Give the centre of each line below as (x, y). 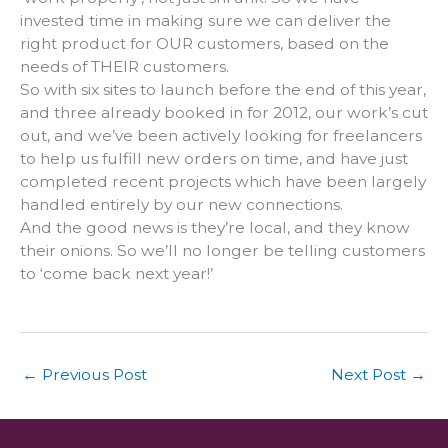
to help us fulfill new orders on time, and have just (214, 159)
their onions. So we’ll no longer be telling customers (222, 251)
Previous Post (92, 374)
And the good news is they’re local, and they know (215, 228)
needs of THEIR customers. (124, 67)
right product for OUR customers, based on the (204, 44)
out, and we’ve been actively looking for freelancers (221, 136)
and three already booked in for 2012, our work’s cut (224, 113)
